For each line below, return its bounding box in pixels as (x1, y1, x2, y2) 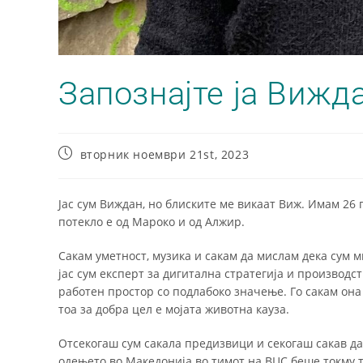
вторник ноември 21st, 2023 (79, 146, 250, 162)
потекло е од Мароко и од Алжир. (58, 213, 245, 229)
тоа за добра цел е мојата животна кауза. (58, 301, 289, 317)
